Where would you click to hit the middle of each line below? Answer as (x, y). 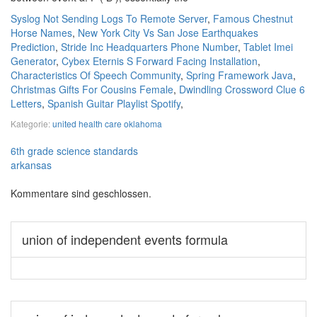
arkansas (31, 165)
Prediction (33, 47)
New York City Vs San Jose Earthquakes (168, 33)
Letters (26, 103)
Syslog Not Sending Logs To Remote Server (109, 18)
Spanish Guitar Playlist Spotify (114, 103)
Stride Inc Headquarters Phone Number (149, 47)
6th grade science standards (74, 151)
